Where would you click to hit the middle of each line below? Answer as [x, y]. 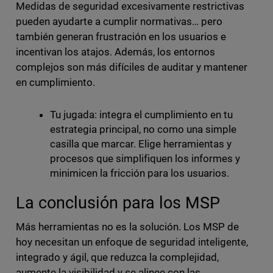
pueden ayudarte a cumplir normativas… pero [119, 22]
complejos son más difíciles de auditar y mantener [132, 67]
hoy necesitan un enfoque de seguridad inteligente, [132, 242]
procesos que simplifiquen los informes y [145, 159]
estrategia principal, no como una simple [143, 129]
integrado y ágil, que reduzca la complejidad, [117, 257]
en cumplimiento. [55, 83]
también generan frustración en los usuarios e [121, 37]
